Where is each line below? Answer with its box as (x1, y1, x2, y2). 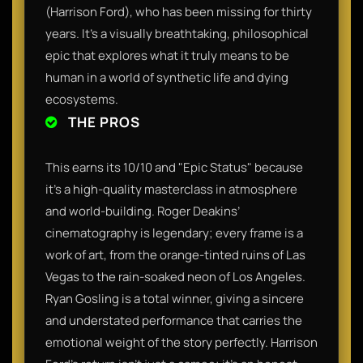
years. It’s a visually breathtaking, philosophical (45, 24, 309, 42)
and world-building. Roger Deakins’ (45, 202, 240, 220)
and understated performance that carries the (45, 311, 302, 329)
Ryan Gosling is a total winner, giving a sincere (45, 289, 304, 307)
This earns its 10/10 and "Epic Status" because (45, 158, 303, 176)
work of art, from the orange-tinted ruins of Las (45, 246, 305, 263)
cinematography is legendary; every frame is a (45, 224, 303, 241)
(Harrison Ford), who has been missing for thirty (45, 2, 312, 20)
